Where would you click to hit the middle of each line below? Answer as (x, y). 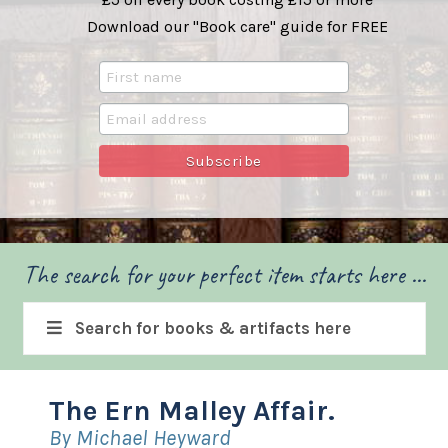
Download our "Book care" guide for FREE (237, 27)
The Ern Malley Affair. (191, 411)
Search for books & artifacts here (213, 329)
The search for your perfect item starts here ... (224, 275)
